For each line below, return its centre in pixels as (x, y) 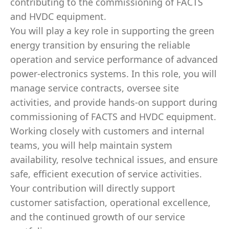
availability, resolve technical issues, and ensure (114, 159)
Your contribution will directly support (93, 188)
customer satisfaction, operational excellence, (110, 202)
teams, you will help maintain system (91, 145)
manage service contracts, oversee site (95, 88)
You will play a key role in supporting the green (112, 31)
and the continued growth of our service (98, 217)
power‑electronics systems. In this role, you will (113, 74)
